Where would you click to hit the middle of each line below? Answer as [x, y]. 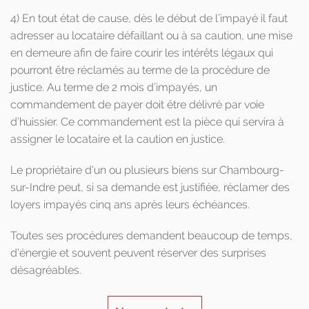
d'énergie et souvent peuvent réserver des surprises [138, 253]
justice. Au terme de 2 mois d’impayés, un [114, 87]
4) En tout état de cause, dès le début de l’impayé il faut [149, 18]
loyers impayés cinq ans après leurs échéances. [130, 205]
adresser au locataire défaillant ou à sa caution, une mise [151, 36]
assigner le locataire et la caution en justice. [118, 139]
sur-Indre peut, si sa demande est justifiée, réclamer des [150, 187]
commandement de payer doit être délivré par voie [137, 104]
